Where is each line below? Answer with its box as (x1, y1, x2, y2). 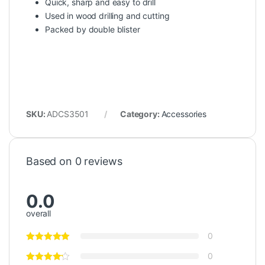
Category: (119, 109, 161, 119)
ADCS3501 (47, 109, 89, 119)
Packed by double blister (45, 24, 140, 35)
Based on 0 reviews (26, 155, 122, 168)
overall (26, 208, 51, 218)
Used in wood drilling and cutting (45, 11, 170, 21)
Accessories (161, 109, 206, 119)
